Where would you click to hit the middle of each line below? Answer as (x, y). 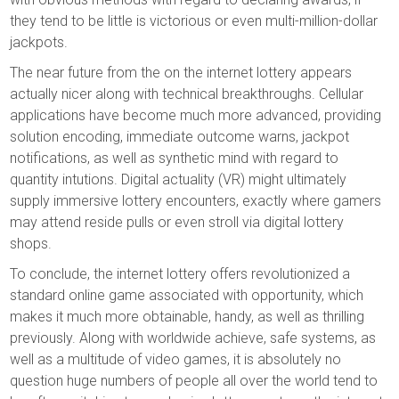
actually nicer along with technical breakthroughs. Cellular (187, 94)
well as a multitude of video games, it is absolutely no (176, 359)
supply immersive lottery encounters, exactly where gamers (196, 201)
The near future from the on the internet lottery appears (181, 73)
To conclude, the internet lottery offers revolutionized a (180, 274)
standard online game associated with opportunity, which (187, 295)
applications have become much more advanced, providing (196, 115)
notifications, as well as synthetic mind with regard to (175, 158)
